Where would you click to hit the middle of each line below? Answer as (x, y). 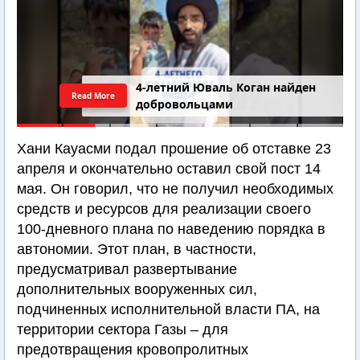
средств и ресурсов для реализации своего (164, 209)
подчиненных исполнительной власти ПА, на (168, 309)
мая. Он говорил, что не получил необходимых (175, 189)
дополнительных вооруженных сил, (137, 289)
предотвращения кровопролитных (133, 350)
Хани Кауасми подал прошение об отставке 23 (174, 149)
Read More (94, 96)
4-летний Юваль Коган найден (226, 88)
